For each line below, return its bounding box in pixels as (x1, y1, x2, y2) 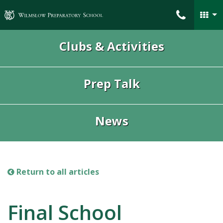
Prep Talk (83, 75, 140, 92)
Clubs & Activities (59, 38, 164, 54)
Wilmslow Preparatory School (3, 5, 121, 16)
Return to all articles (14, 166, 99, 177)
